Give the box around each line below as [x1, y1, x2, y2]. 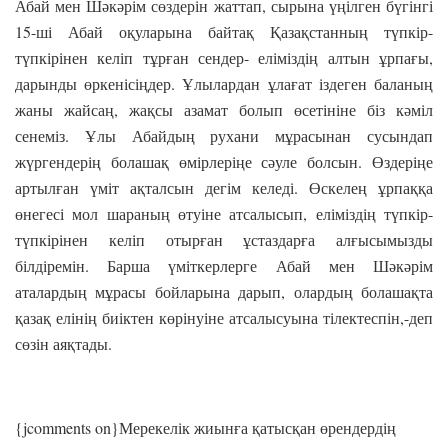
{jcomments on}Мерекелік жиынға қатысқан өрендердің [15, 416, 396, 438]
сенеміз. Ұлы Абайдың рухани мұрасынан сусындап [15, 124, 433, 146]
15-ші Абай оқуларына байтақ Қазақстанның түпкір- [15, 20, 433, 42]
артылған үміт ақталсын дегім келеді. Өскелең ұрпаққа [15, 176, 433, 198]
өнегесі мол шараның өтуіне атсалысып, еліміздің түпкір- [15, 202, 433, 224]
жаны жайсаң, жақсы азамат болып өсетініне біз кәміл [15, 98, 433, 120]
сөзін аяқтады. [15, 332, 112, 354]
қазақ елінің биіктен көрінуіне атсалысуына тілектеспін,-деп [15, 306, 433, 328]
